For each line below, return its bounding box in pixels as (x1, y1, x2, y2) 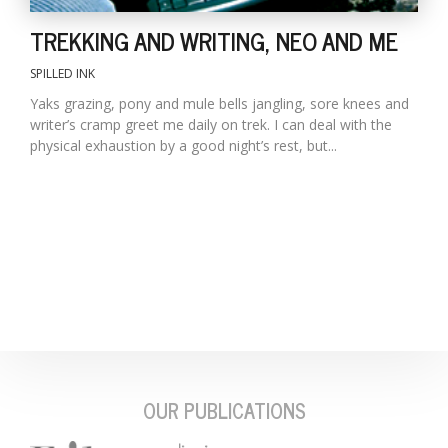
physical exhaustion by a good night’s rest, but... (30, 136, 337, 156)
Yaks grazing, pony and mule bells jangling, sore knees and (30, 94, 409, 114)
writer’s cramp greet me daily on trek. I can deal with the (30, 115, 392, 135)
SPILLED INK (30, 65, 95, 83)
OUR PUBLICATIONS (142, 394, 306, 428)
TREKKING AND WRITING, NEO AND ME (30, 21, 398, 61)
